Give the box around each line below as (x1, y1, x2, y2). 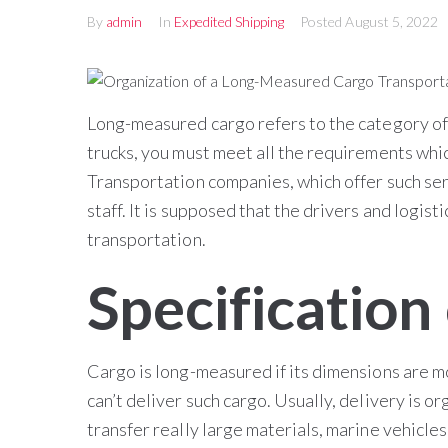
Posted (300, 13, 346, 30)
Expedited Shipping (174, 13, 285, 30)
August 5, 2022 (345, 13, 439, 30)
